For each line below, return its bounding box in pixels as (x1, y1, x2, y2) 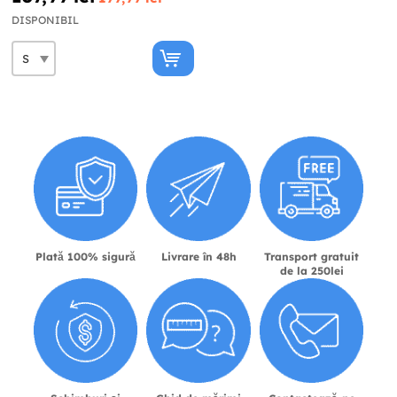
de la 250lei (279, 264, 344, 278)
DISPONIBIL (12, 13, 79, 27)
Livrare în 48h (160, 250, 237, 264)
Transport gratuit (264, 250, 360, 264)
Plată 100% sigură (35, 250, 136, 264)
